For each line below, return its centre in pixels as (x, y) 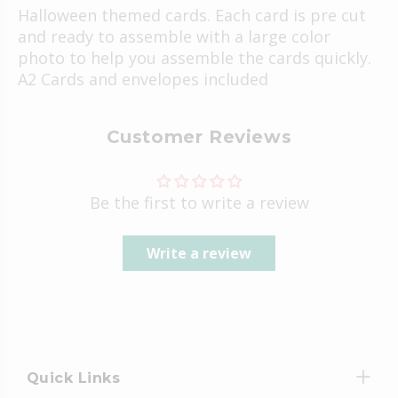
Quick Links (74, 378)
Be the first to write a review (199, 202)
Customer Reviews (199, 136)
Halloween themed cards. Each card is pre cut (192, 15)
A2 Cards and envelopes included (143, 79)
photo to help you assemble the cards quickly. (195, 57)
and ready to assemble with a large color (174, 36)
